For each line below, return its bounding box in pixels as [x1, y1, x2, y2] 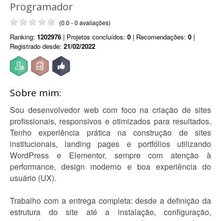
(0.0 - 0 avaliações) [59, 18, 110, 27]
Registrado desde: [10, 41, 64, 51]
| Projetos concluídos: [61, 32, 127, 41]
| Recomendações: [131, 32, 188, 41]
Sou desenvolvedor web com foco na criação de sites [10, 104, 211, 115]
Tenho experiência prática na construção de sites [10, 127, 211, 138]
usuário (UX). [10, 172, 56, 184]
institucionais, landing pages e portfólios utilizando [10, 138, 211, 149]
